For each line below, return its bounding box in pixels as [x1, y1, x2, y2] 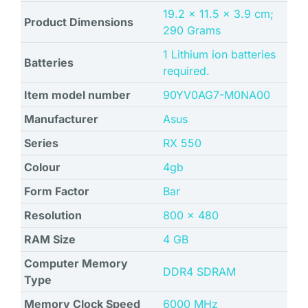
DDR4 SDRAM [163, 265, 236, 279]
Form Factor [24, 184, 89, 199]
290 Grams [163, 23, 221, 38]
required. [163, 64, 210, 78]
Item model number [24, 88, 131, 102]
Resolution [24, 208, 82, 223]
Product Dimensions [24, 15, 133, 30]
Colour [24, 160, 60, 175]
